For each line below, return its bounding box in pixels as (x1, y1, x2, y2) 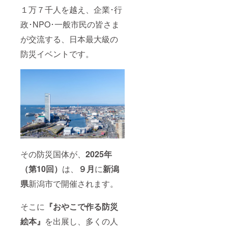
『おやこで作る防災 (45, 200, 118, 212)
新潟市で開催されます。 (28, 177, 118, 189)
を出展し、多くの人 (45, 215, 118, 227)
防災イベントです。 (20, 47, 94, 60)
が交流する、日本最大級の (20, 33, 118, 45)
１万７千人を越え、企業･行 (20, 3, 122, 15)
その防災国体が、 (20, 148, 85, 160)
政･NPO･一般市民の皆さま (20, 18, 120, 30)
